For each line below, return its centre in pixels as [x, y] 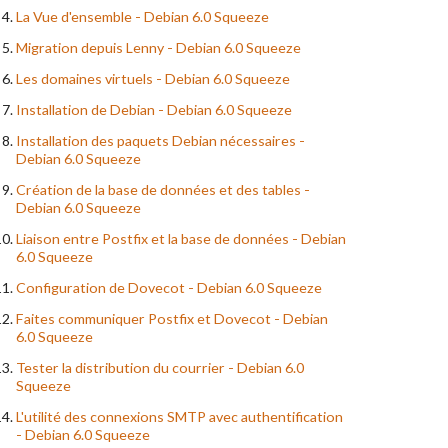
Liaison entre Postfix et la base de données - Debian [181, 239]
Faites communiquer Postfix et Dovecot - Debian [172, 319]
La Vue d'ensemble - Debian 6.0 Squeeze [142, 17]
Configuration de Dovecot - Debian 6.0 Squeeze [169, 288]
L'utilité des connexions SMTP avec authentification [179, 417]
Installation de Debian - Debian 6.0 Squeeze [154, 110]
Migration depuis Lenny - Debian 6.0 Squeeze [158, 48]
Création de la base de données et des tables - [163, 190]
